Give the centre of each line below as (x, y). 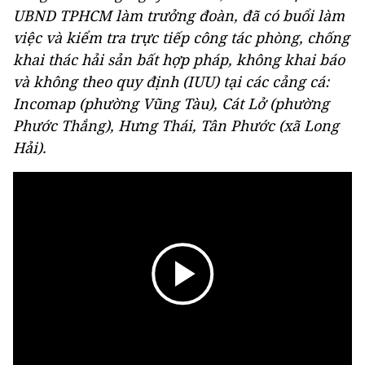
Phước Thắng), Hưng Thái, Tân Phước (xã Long (176, 125)
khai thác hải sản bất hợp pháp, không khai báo (179, 59)
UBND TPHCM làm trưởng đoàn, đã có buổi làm (179, 15)
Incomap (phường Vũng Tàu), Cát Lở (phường (171, 103)
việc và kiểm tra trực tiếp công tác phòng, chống (181, 37)
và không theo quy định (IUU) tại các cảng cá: (171, 81)
